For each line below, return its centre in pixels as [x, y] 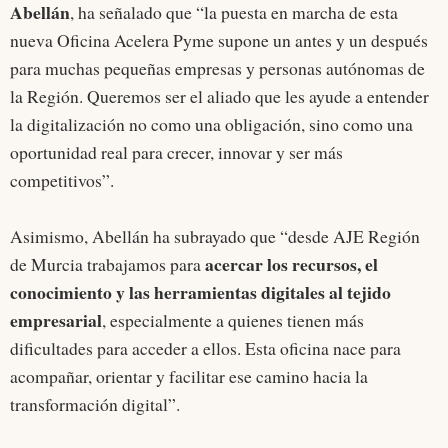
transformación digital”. [95, 404]
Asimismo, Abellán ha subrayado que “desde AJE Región [215, 236]
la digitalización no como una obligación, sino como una [211, 124]
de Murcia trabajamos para [105, 264]
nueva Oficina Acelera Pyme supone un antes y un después [219, 40]
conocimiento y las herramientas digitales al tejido [200, 292]
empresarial [56, 320]
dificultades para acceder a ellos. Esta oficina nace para [205, 348]
